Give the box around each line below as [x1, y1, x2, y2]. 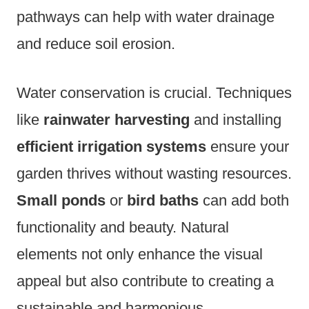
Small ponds [17, 192, 106, 210]
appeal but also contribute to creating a [17, 272, 274, 290]
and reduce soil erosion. [17, 35, 175, 53]
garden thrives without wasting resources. [17, 165, 292, 183]
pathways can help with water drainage [17, 8, 275, 26]
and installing [190, 111, 281, 129]
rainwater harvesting [43, 111, 190, 129]
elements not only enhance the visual [17, 246, 263, 263]
